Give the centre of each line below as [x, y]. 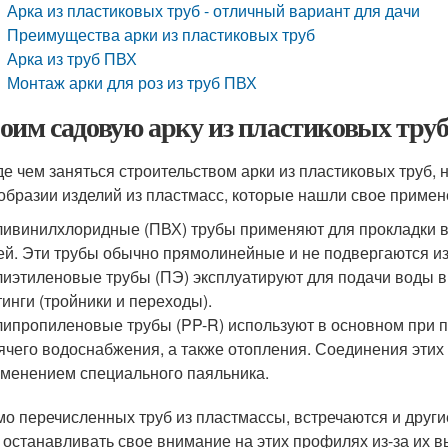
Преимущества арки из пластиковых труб [161, 34]
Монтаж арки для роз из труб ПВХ [132, 82]
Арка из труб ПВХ [72, 58]
